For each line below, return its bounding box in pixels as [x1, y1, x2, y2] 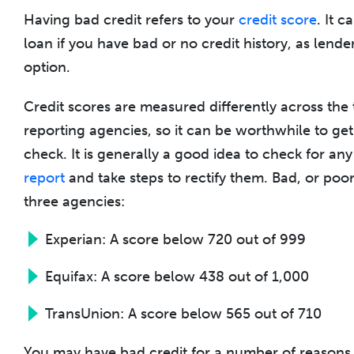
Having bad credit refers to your [24, 10, 239, 28]
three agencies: [24, 192, 125, 210]
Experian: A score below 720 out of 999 [45, 230, 306, 248]
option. [24, 58, 70, 76]
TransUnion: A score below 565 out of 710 [45, 304, 322, 322]
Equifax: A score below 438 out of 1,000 [45, 267, 309, 285]
